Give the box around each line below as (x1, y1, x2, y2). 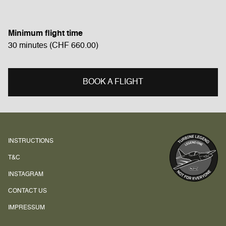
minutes (19, 42, 47, 50)
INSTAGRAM (8, 172, 43, 178)
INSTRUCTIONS (8, 138, 53, 144)
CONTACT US (8, 188, 47, 194)
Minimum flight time (8, 30, 83, 38)
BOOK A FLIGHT (83, 78, 143, 86)
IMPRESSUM (8, 205, 45, 211)
